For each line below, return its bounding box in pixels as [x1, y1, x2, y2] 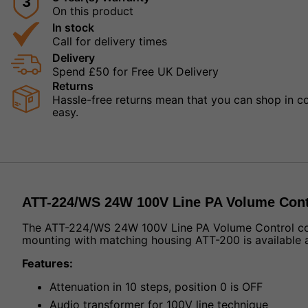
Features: [22, 256, 73, 271]
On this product [52, 4, 133, 19]
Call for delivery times [52, 34, 167, 49]
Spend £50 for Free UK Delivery [52, 65, 219, 79]
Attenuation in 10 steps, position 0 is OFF [49, 280, 263, 294]
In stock [52, 21, 94, 35]
